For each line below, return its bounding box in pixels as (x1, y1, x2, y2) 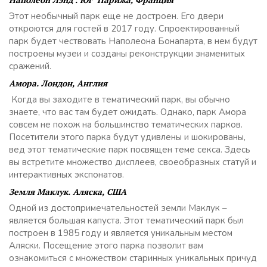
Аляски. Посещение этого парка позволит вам (9, 240, 203, 252)
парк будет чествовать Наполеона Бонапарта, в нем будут (9, 35, 257, 47)
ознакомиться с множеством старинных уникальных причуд (9, 252, 257, 264)
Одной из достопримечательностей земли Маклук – (9, 202, 227, 214)
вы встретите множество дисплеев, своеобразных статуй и (9, 156, 256, 168)
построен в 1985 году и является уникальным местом (9, 227, 232, 239)
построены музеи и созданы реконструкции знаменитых (9, 48, 245, 60)
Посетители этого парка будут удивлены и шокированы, (9, 131, 246, 143)
